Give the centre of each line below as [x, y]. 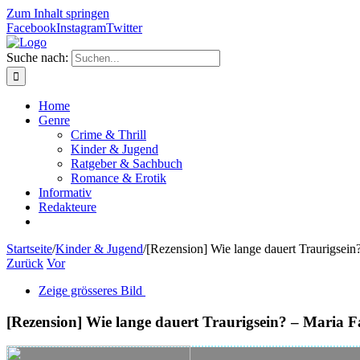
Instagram [81, 28]
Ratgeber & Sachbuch [127, 164]
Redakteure [67, 207]
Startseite [29, 249]
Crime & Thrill [108, 135]
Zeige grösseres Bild [90, 290]
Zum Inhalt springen [58, 13]
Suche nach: [37, 57]
